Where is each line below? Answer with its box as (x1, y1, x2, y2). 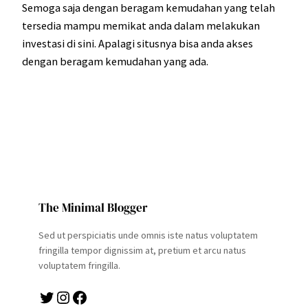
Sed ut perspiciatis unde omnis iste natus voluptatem (38, 229, 258, 242)
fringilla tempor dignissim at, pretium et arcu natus (38, 244, 246, 257)
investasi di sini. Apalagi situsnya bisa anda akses (22, 36, 253, 50)
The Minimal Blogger (38, 199, 148, 217)
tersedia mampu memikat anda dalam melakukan (22, 18, 260, 32)
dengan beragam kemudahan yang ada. (22, 54, 208, 68)
